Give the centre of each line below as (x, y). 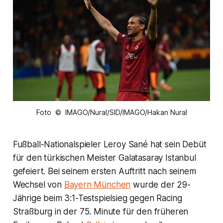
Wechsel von (38, 185)
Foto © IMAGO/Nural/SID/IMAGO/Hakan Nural (111, 112)
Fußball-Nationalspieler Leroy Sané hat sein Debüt (110, 145)
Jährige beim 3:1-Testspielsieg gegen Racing (97, 198)
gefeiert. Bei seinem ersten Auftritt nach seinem (104, 171)
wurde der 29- (161, 185)
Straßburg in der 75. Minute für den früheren (101, 212)
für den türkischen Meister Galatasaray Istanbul (104, 158)
